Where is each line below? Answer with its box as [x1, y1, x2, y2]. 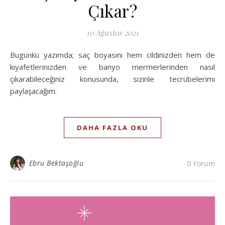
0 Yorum [187, 158, 215, 168]
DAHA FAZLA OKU [77, 123, 148, 132]
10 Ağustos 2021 [86, 27, 139, 38]
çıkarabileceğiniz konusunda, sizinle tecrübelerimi [10, 73, 215, 84]
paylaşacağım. [10, 85, 57, 96]
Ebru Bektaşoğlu [29, 158, 83, 168]
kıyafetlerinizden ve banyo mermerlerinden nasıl [10, 61, 215, 72]
